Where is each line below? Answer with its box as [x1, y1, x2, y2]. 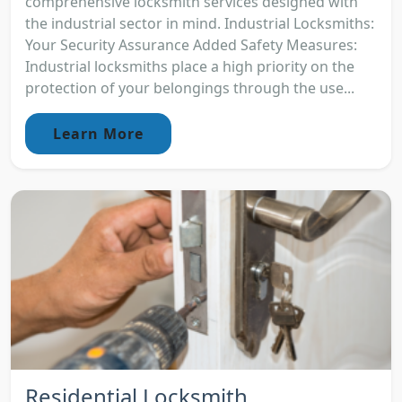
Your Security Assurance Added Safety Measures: [25, 35, 357, 56]
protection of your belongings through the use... [25, 78, 354, 99]
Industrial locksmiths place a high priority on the [25, 57, 354, 77]
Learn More [53, 124, 144, 144]
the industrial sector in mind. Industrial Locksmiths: [25, 13, 374, 34]
